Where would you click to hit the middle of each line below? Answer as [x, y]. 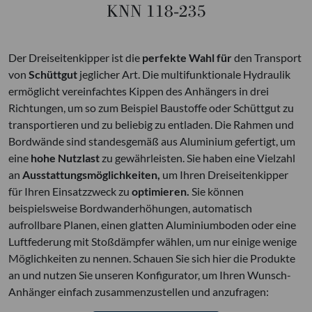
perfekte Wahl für [187, 57]
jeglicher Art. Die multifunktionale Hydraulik [184, 74]
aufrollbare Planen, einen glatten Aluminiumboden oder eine [152, 224]
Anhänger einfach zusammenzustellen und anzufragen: [139, 291]
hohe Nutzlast [65, 157]
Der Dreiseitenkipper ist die [75, 57]
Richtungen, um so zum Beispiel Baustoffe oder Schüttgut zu [151, 107]
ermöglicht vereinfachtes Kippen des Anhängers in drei [139, 91]
